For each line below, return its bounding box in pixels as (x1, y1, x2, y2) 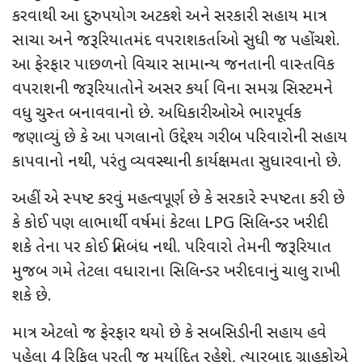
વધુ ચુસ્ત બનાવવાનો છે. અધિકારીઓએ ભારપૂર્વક (12, 103, 301, 124)
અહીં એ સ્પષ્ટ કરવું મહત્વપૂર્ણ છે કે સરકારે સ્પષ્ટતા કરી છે (12, 188, 345, 210)
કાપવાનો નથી (12, 151, 92, 173)
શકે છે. (12, 285, 52, 307)
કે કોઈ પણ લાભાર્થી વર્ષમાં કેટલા (12, 213, 204, 234)
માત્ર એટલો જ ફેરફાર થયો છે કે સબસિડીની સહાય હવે (12, 322, 326, 344)
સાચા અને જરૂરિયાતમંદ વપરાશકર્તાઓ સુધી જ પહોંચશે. (12, 30, 340, 52)
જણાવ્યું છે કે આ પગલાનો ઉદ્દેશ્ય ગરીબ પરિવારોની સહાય (12, 127, 347, 149)
